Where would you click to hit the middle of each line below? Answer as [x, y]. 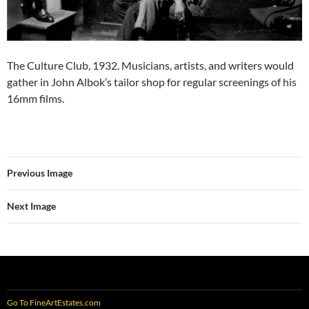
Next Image [31, 206]
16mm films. [36, 98]
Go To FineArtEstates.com [54, 302]
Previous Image [40, 172]
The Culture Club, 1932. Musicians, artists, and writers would [150, 65]
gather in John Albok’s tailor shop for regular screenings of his [152, 81]
